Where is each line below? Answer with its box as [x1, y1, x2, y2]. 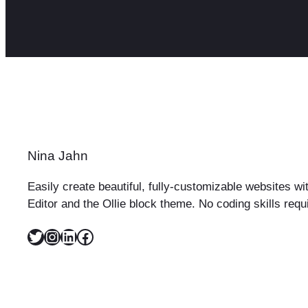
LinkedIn [60, 226, 69, 245]
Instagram [43, 226, 57, 245]
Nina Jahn [27, 148, 88, 164]
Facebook [76, 226, 85, 245]
